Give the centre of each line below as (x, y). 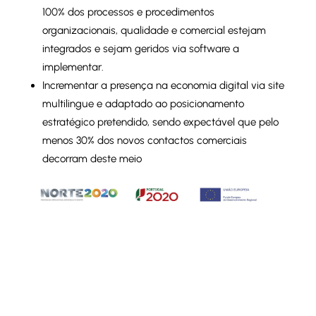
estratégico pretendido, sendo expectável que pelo (160, 122)
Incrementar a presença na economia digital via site (163, 85)
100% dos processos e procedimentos (128, 12)
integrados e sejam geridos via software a (140, 49)
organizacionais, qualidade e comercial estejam (154, 30)
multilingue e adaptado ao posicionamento (143, 104)
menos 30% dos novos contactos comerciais (144, 140)
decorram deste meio (92, 159)
